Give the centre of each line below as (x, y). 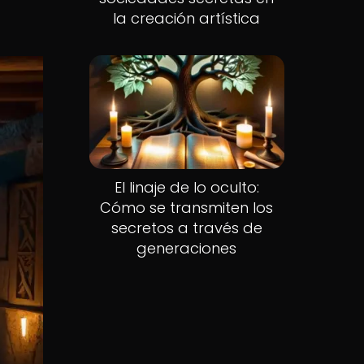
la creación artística (187, 18)
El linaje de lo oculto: (186, 188)
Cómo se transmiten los (187, 208)
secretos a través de (186, 228)
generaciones (187, 249)
